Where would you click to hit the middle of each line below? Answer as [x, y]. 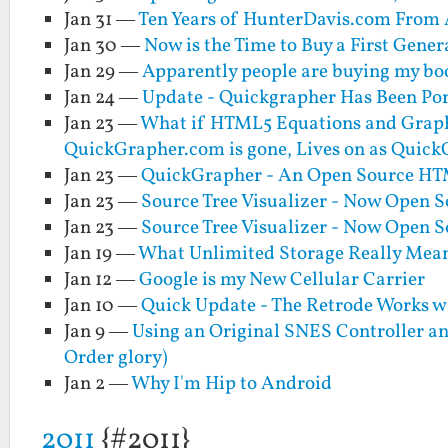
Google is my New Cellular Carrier [282, 280]
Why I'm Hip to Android [232, 384]
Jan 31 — [101, 20]
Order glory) [116, 358]
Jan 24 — [103, 98]
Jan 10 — [103, 306]
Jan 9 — [98, 332]
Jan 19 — [101, 254]
